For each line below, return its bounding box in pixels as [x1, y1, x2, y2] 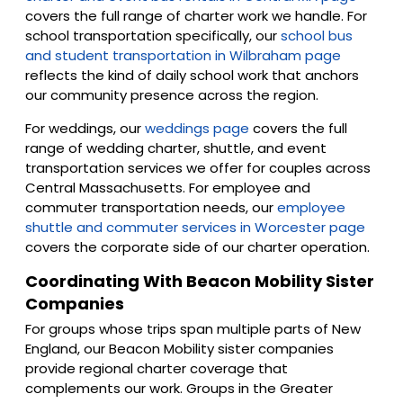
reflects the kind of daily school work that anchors [25, 66, 359, 85]
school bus [277, 26, 353, 46]
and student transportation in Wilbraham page [25, 46, 341, 66]
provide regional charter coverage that [25, 359, 288, 379]
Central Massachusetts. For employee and [25, 177, 310, 197]
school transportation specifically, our [25, 26, 277, 46]
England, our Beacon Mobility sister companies [25, 339, 334, 359]
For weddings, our [25, 118, 141, 138]
